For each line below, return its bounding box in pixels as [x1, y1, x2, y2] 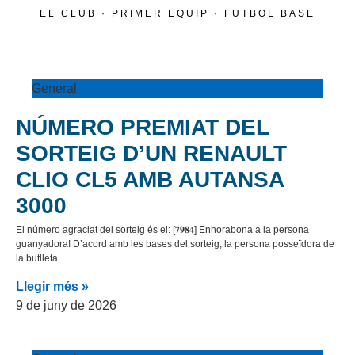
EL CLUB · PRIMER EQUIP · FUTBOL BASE [40, 8, 315, 19]
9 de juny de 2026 [16, 299, 116, 313]
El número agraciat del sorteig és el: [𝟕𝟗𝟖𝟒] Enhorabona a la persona [16, 224, 309, 235]
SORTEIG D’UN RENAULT [16, 141, 287, 166]
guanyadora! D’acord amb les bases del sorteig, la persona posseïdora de [16, 239, 334, 250]
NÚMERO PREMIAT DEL [16, 115, 269, 139]
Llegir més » [16, 280, 89, 294]
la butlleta [16, 253, 58, 264]
